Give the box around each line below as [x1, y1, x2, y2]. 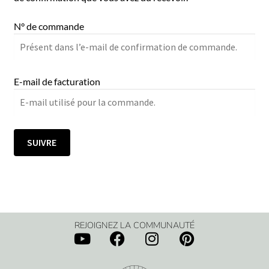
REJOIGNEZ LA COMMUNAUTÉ [74, 219, 195, 232]
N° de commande [13, 20, 84, 32]
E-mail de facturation [13, 76, 100, 88]
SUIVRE [27, 136, 57, 149]
